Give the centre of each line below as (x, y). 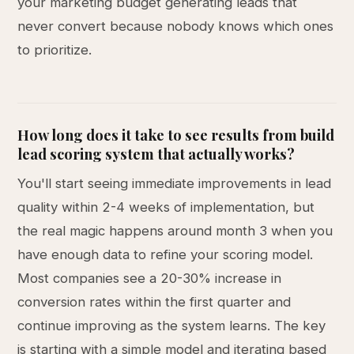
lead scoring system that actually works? (156, 154)
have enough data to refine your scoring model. (166, 254)
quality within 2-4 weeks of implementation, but (166, 207)
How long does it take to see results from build (176, 135)
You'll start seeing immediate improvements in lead (175, 183)
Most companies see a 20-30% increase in (150, 278)
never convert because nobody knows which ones (176, 26)
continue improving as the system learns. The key (172, 326)
